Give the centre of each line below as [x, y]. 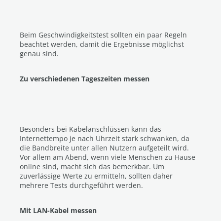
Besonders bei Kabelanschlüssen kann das [91, 129]
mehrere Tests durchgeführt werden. [81, 185]
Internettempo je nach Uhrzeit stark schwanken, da [105, 138]
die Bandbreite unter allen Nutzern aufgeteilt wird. [104, 148]
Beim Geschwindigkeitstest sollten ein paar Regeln [103, 35]
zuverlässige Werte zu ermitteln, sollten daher [96, 176]
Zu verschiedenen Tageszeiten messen [85, 79]
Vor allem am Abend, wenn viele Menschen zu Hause [108, 157]
